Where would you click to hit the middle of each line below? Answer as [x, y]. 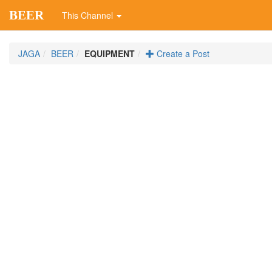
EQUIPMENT [110, 53]
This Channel [89, 15]
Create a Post [182, 53]
